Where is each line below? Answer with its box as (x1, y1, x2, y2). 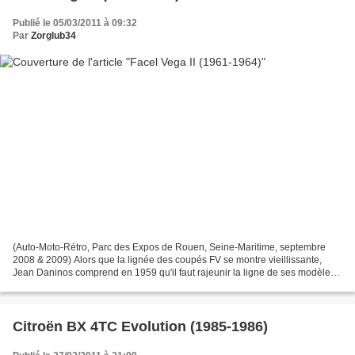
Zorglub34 (31, 29, 76, 41)
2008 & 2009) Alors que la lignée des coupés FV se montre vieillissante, (13, 254, 322, 266)
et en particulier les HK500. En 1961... (13, 280, 175, 292)
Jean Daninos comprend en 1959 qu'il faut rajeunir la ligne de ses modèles (13, 267, 335, 279)
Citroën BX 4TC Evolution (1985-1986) (13, 319, 268, 335)
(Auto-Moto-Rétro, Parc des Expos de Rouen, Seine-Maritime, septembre (13, 242, 326, 254)
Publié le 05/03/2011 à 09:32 (13, 17, 137, 29)
